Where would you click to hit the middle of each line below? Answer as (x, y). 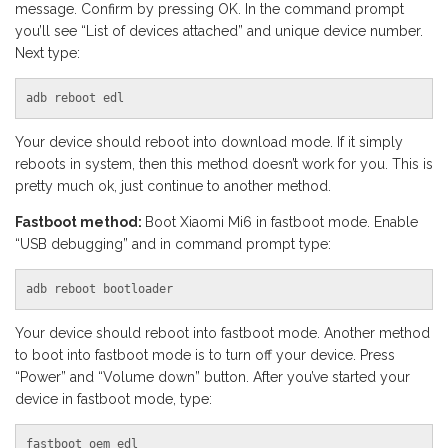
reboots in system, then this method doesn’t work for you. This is (224, 164)
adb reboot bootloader (99, 289)
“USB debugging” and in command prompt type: (173, 244)
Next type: (47, 53)
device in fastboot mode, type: (113, 399)
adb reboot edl (75, 98)
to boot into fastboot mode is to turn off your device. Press (205, 355)
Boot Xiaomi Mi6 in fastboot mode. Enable (281, 222)
